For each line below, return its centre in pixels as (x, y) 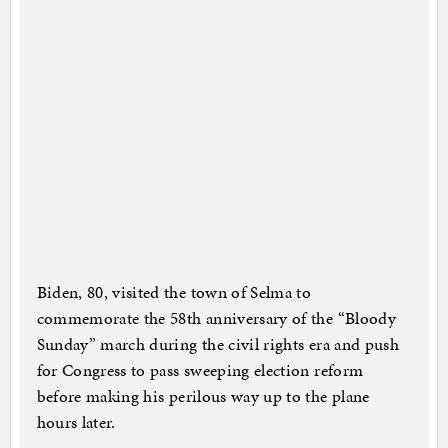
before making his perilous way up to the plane (203, 396)
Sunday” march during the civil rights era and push (218, 344)
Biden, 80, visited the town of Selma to (174, 292)
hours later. (76, 422)
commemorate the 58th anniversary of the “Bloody (216, 318)
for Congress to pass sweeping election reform (200, 370)
